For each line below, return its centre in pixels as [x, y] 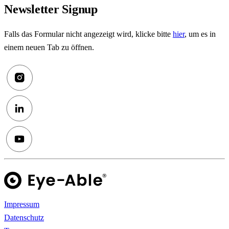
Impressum [22, 204]
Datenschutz [24, 218]
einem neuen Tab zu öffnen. [49, 47]
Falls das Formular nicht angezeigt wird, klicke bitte [88, 34]
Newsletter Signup [51, 9]
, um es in [200, 34]
